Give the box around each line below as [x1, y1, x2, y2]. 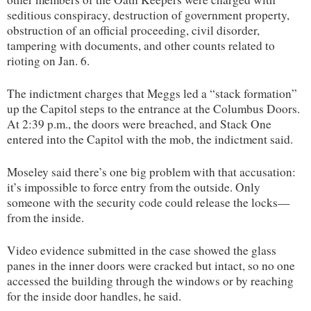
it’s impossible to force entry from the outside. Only [7, 178, 260, 195]
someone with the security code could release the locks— [7, 194, 289, 210]
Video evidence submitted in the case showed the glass [7, 242, 276, 258]
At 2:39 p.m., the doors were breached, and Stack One [7, 115, 271, 132]
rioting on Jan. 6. [7, 52, 90, 69]
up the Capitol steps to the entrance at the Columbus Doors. [7, 100, 300, 117]
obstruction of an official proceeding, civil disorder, [7, 22, 260, 38]
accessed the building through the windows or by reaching [7, 272, 294, 289]
